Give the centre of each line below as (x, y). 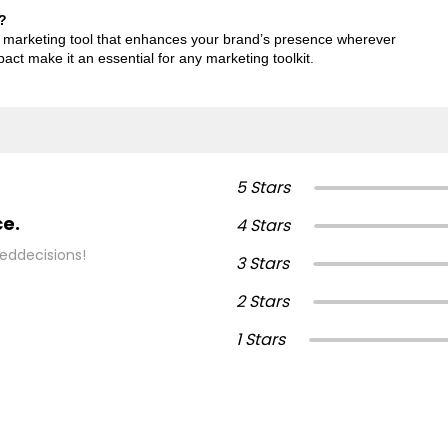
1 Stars (260, 339)
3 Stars (262, 263)
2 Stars (262, 301)
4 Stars (263, 225)
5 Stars (263, 187)
